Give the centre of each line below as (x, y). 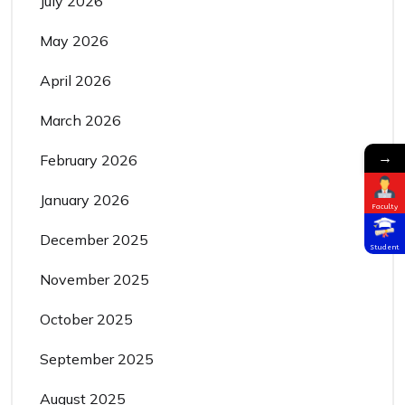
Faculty (385, 206)
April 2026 (75, 80)
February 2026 (89, 160)
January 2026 (85, 199)
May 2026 (74, 40)
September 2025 (97, 358)
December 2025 (94, 239)
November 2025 (94, 279)
